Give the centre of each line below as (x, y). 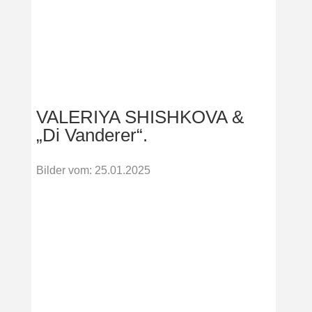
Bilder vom (62, 171)
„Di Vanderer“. (92, 135)
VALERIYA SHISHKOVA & (140, 117)
